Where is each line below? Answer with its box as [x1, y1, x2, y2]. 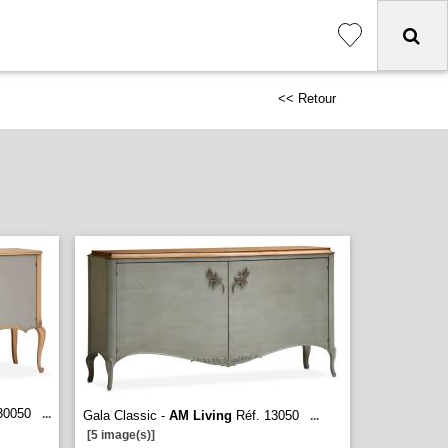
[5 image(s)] [87, 428, 155, 442]
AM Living [169, 408, 232, 423]
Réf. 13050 [232, 408, 299, 423]
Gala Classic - [83, 408, 169, 423]
